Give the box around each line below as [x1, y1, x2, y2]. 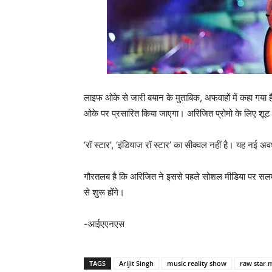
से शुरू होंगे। [84, 186, 124, 199]
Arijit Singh [119, 259, 154, 268]
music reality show [167, 259, 226, 268]
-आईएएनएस [84, 218, 124, 230]
